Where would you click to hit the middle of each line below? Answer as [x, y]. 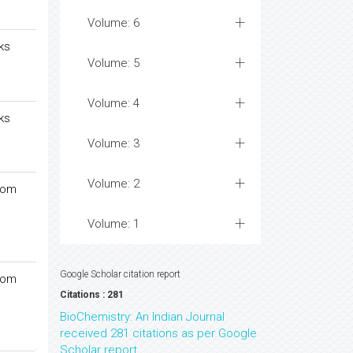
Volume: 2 [113, 184]
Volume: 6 [113, 23]
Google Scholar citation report [120, 274]
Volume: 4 [113, 103]
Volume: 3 [113, 143]
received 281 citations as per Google [158, 333]
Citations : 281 [92, 295]
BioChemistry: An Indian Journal [142, 317]
